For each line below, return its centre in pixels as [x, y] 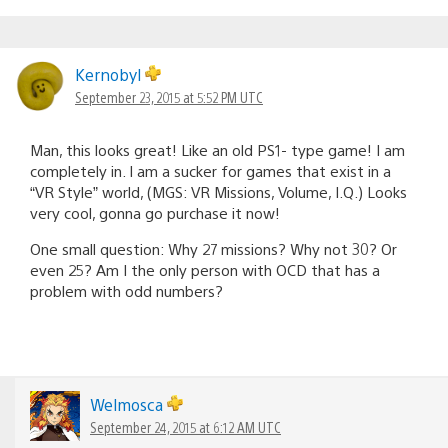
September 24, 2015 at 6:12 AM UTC [185, 426]
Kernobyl [110, 74]
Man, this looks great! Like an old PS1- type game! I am [217, 149]
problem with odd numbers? [126, 290]
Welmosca [128, 404]
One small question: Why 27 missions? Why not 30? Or [213, 248]
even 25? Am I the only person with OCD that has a [205, 269]
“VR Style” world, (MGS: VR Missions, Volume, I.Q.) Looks [218, 191]
